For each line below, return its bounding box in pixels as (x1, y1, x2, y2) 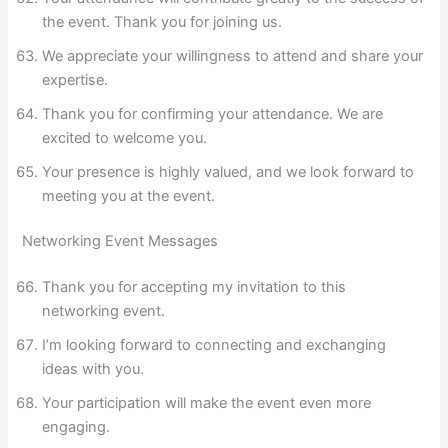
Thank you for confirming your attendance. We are (42, 104, 384, 123)
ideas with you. (42, 360, 145, 379)
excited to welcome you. (42, 128, 208, 147)
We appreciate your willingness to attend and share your (42, 46, 424, 65)
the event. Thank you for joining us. (42, 12, 283, 31)
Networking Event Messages (22, 232, 219, 251)
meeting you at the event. (42, 186, 216, 205)
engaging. (42, 418, 111, 437)
